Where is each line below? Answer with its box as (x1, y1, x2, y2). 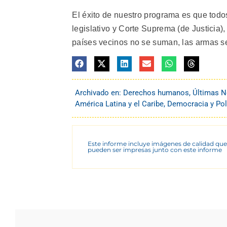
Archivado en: (75, 88, 123, 97)
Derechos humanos (123, 88, 189, 97)
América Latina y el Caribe (75, 99, 164, 108)
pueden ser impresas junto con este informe (88, 145, 222, 154)
